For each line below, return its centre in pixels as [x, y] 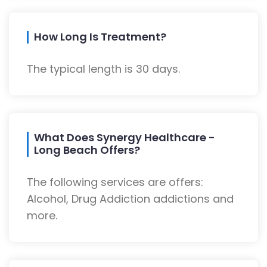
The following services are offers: [115, 182]
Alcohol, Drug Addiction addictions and [130, 199]
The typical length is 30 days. [103, 69]
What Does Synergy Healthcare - [125, 138]
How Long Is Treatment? [100, 37]
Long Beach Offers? [87, 150]
